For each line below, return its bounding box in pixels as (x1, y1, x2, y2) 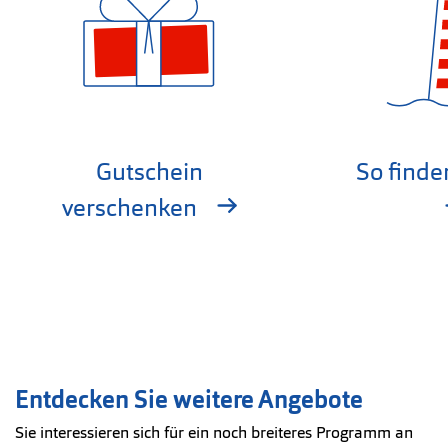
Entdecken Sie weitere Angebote (15, 384, 363, 417)
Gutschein (95, 156, 203, 188)
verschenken (61, 192, 202, 224)
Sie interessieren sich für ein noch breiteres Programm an (15, 422, 413, 444)
